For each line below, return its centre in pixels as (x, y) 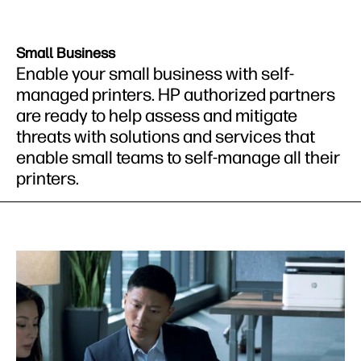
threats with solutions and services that (166, 137)
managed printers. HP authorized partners (176, 95)
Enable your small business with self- (155, 74)
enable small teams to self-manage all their (178, 158)
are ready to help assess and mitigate (157, 116)
